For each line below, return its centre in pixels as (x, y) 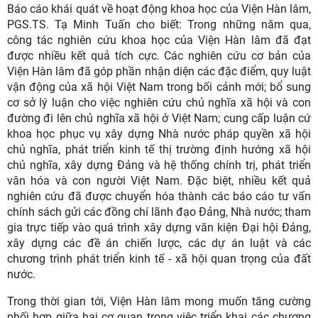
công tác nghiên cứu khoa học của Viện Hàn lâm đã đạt (159, 40)
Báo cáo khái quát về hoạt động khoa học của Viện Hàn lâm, (159, 9)
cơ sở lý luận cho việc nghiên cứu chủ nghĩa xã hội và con (159, 102)
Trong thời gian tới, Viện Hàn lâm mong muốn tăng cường (159, 301)
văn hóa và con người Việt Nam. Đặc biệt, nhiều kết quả (159, 180)
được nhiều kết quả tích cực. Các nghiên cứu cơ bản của (159, 55)
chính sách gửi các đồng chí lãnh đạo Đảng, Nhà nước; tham (159, 212)
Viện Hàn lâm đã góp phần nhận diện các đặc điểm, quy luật (159, 71)
